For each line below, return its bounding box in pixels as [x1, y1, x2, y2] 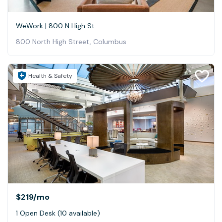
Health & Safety [28, 72, 72, 80]
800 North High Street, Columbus [16, 37, 126, 47]
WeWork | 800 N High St [16, 21, 95, 31]
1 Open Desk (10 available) [16, 209, 100, 218]
